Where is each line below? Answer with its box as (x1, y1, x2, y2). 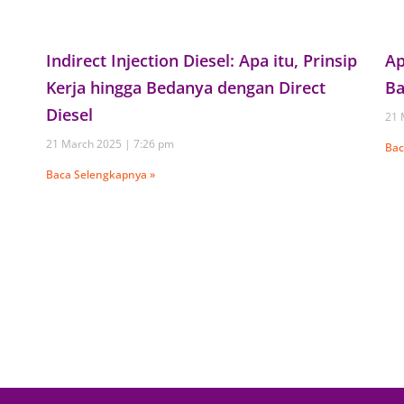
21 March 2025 (45, 135, 124, 151)
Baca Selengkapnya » (45, 166, 155, 182)
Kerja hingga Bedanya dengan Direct (45, 76, 326, 98)
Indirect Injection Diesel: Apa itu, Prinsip (45, 49, 357, 71)
